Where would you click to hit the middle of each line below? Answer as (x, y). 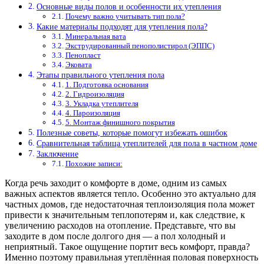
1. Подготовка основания (107, 85)
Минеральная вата (95, 37)
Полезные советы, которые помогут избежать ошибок (132, 133)
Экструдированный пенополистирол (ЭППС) (140, 46)
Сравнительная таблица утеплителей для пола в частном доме (146, 143)
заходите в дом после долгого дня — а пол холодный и (115, 236)
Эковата (78, 65)
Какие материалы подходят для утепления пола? (122, 27)
